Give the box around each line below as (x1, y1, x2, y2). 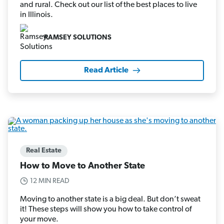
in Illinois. (20, 10, 53, 19)
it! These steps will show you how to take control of (20, 205, 191, 213)
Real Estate (26, 146, 61, 154)
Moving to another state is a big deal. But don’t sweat (20, 195, 200, 203)
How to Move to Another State (20, 161, 145, 171)
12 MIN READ (30, 177, 69, 185)
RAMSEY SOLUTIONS (44, 34, 111, 42)
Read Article (83, 66, 128, 74)
